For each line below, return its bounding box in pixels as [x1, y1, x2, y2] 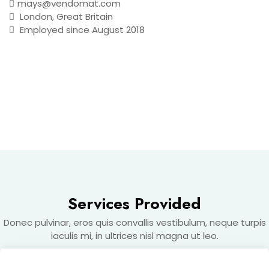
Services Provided [68, 192, 201, 215]
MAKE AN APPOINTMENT [28, 60, 121, 71]
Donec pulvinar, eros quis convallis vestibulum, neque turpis [3, 216, 266, 229]
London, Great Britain [17, 10, 113, 23]
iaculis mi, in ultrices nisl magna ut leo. [50, 229, 219, 243]
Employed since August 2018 [17, 23, 145, 36]
